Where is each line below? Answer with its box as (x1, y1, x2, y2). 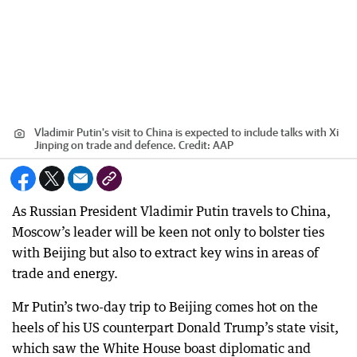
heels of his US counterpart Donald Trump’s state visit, (12, 320, 339, 335)
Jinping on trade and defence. (34, 139, 178, 151)
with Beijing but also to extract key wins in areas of (12, 245, 319, 261)
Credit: (178, 139, 213, 151)
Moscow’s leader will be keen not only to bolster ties (12, 224, 324, 240)
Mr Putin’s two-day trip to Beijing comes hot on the (12, 299, 318, 315)
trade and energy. (12, 265, 118, 281)
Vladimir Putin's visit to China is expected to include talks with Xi (34, 126, 339, 139)
